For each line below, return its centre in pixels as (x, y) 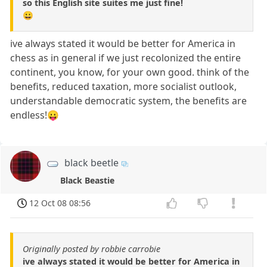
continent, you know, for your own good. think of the (130, 72)
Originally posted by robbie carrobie (91, 249)
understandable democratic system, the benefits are (129, 101)
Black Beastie (87, 181)
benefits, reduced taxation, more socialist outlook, (124, 87)
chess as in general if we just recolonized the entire (126, 58)
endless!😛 (35, 115)
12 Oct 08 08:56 (60, 203)
